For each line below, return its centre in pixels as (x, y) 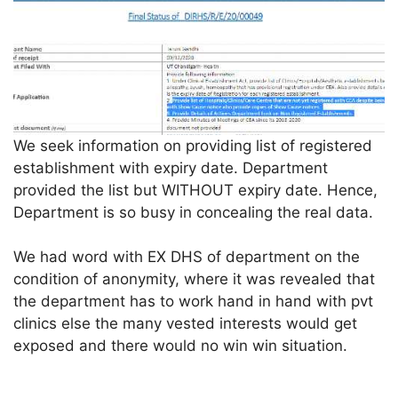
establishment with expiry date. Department (171, 167)
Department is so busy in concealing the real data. (194, 212)
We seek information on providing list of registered (193, 145)
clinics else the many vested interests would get (186, 324)
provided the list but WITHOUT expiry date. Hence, (196, 190)
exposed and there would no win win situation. (181, 346)
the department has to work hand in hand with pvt (194, 302)
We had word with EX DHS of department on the (187, 257)
